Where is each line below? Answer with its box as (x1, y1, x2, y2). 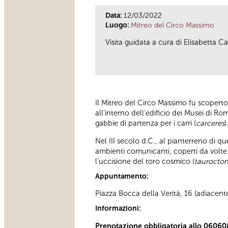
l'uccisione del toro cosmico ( (95, 156, 194, 166)
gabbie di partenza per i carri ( (95, 119, 196, 128)
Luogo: (105, 20, 131, 30)
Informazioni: (95, 204, 142, 213)
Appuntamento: (95, 172, 150, 181)
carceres (196, 119, 224, 128)
